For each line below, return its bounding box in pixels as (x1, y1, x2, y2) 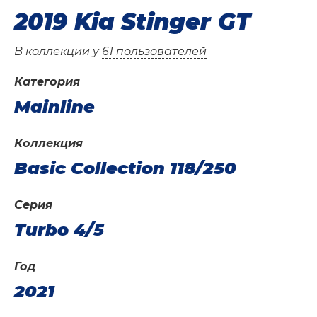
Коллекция (14, 137, 83, 151)
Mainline (14, 96, 95, 117)
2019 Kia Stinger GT (14, 8, 250, 36)
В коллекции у (14, 45, 102, 59)
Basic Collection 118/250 (14, 158, 236, 179)
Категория (14, 75, 80, 89)
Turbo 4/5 (14, 219, 104, 241)
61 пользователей (102, 45, 207, 59)
